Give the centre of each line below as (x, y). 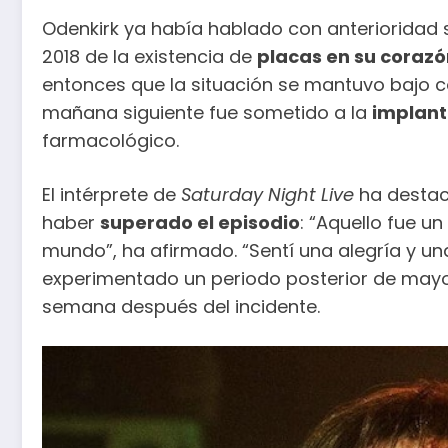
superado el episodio (200, 222)
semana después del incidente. (181, 306)
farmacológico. (110, 140)
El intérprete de (111, 194)
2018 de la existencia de (149, 56)
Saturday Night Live (267, 194)
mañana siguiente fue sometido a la (207, 112)
